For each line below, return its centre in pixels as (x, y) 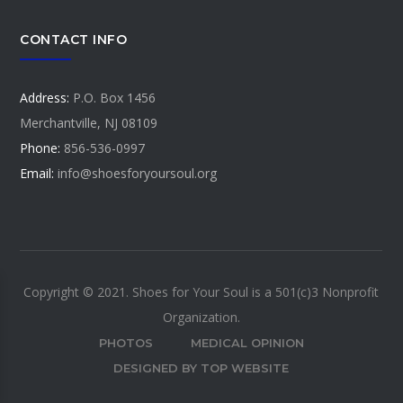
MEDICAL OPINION (247, 342)
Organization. (201, 317)
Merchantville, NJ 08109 (89, 122)
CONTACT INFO (74, 39)
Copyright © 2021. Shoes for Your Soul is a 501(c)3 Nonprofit (201, 291)
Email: (37, 173)
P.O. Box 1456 (113, 97)
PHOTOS (125, 342)
